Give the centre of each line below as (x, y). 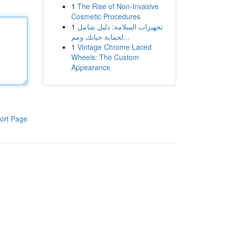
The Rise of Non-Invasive (118, 6)
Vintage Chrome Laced (114, 47)
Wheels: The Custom (105, 57)
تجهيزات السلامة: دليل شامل (120, 26)
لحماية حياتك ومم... (126, 37)
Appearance (91, 67)
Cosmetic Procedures (106, 16)
